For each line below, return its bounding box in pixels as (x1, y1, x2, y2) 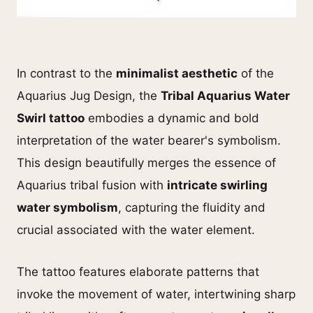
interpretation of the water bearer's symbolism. (17, 133, 281, 148)
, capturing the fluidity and (118, 201, 265, 215)
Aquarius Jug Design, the (17, 89, 161, 103)
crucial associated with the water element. (17, 223, 255, 238)
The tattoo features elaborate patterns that (17, 265, 259, 279)
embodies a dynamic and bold (85, 111, 259, 126)
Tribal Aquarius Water (161, 89, 290, 103)
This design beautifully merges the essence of (17, 156, 276, 170)
